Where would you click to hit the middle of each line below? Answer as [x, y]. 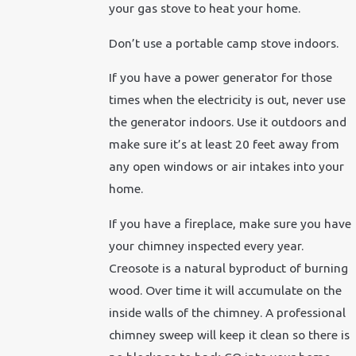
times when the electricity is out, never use [227, 100]
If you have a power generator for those [220, 77]
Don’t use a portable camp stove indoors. [223, 43]
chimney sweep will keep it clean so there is [229, 335]
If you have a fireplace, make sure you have [230, 224]
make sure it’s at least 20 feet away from [224, 144]
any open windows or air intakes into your [226, 166]
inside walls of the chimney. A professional [227, 313]
